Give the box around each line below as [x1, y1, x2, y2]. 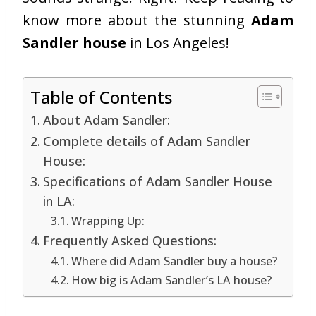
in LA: [42, 192, 75, 209]
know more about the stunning [23, 10, 251, 30]
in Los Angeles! [126, 32, 229, 52]
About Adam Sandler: [42, 111, 170, 128]
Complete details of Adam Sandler [42, 132, 250, 150]
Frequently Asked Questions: [42, 231, 217, 249]
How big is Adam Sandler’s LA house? [71, 272, 272, 288]
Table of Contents [30, 85, 172, 109]
